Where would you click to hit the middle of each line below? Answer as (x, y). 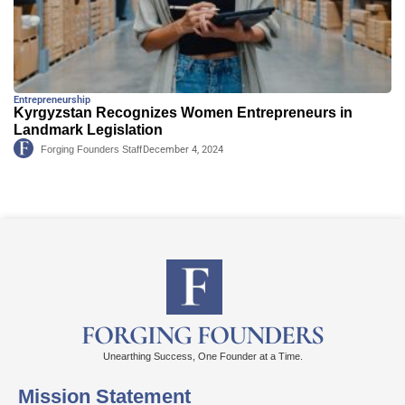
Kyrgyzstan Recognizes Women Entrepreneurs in (183, 113)
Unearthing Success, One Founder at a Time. (202, 357)
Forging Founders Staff (91, 150)
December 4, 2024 (183, 150)
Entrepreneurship (52, 100)
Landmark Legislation (88, 130)
